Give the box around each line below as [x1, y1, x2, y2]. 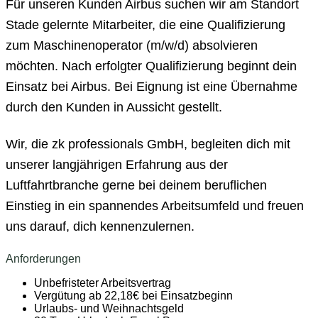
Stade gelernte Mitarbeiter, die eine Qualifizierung [6, 17, 285, 33]
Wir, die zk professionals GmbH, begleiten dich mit [6, 136, 290, 152]
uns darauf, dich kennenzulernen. [6, 219, 194, 234]
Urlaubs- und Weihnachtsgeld [34, 302, 184, 314]
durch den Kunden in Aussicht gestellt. [6, 99, 222, 115]
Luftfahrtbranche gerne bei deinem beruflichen [6, 177, 267, 193]
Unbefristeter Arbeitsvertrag [34, 276, 171, 289]
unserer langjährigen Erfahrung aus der [6, 157, 228, 172]
